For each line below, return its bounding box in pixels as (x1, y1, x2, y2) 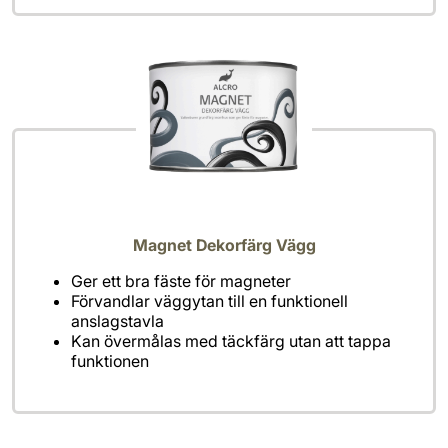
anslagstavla (71, 311, 164, 332)
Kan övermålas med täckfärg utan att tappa (71, 331, 391, 352)
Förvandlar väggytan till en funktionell (71, 291, 348, 312)
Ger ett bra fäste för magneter (71, 271, 291, 292)
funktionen (71, 351, 149, 372)
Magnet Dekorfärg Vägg (132, 235, 316, 256)
